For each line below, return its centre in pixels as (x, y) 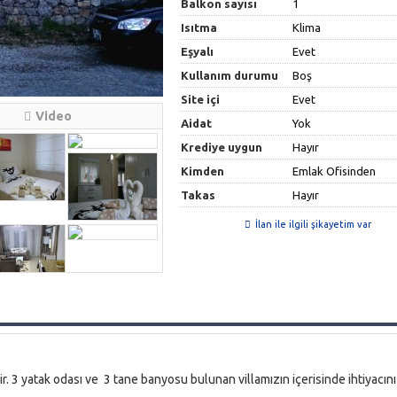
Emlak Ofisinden (335, 171)
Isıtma (199, 27)
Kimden (203, 171)
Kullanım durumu (230, 75)
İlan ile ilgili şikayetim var (313, 224)
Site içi (201, 99)
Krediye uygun (222, 147)
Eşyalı (198, 51)
